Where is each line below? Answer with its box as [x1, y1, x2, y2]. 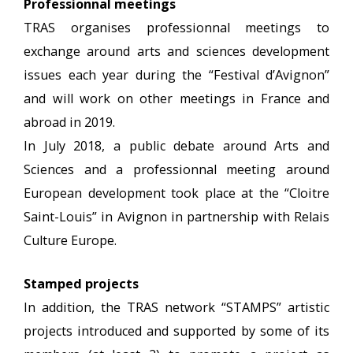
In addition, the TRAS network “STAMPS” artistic [24, 299, 329, 316]
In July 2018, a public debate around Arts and [24, 137, 329, 154]
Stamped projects [24, 275, 139, 292]
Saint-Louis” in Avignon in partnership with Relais [24, 208, 329, 225]
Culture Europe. [24, 232, 117, 249]
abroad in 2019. [24, 113, 115, 131]
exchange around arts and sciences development [24, 43, 329, 60]
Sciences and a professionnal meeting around [24, 161, 329, 178]
